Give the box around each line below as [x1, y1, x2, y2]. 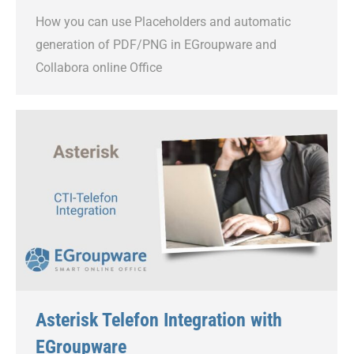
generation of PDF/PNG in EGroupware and [36, 36, 277, 52]
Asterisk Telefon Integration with [36, 308, 282, 331]
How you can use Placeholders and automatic [36, 13, 291, 29]
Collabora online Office [36, 59, 162, 75]
